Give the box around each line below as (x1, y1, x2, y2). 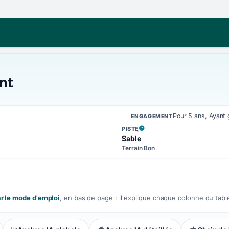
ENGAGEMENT (131, 113, 173, 120)
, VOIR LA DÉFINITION (121, 128, 184, 136)
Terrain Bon (122, 144, 155, 152)
